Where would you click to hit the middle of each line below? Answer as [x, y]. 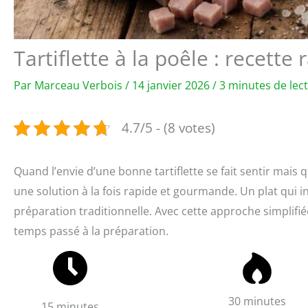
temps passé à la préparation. [91, 231]
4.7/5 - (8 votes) [168, 128]
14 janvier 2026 [172, 86]
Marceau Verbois [80, 86]
